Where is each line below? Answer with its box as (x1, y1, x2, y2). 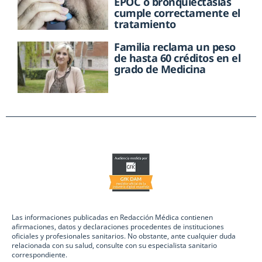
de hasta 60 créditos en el (114, 51, 241, 65)
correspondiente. (12, 249, 67, 260)
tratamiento (114, 17, 176, 32)
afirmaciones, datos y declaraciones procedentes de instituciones (12, 221, 224, 232)
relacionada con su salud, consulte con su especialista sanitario (12, 240, 217, 250)
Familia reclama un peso (114, 40, 236, 54)
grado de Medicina (114, 62, 206, 77)
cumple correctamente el (114, 6, 240, 20)
